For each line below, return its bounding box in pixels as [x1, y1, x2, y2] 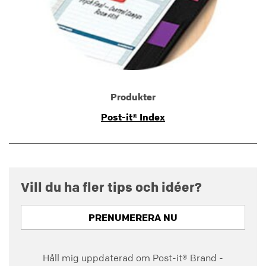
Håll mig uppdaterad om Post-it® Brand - [43, 251, 223, 264]
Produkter [110, 90, 156, 103]
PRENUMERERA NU [88, 211, 178, 224]
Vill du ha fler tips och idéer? [21, 178, 202, 195]
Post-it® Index [101, 110, 165, 123]
